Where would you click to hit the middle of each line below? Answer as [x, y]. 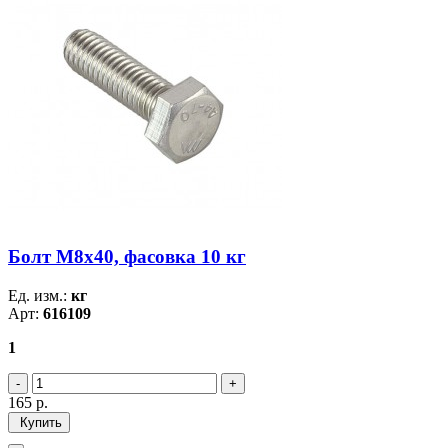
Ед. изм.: [39, 296]
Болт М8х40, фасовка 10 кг [127, 257]
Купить [39, 423]
